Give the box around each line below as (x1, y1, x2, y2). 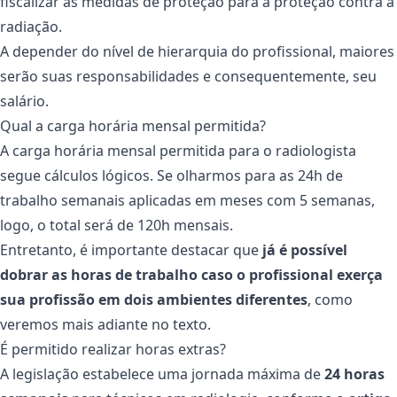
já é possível (262, 240, 347, 261)
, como (307, 290, 353, 310)
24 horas (324, 364, 385, 385)
